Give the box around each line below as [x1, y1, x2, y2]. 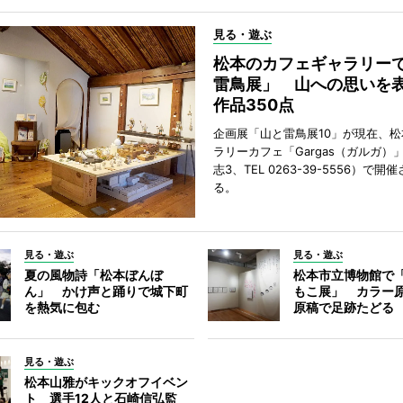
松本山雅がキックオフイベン [23, 374, 188, 390]
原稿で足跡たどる [293, 300, 395, 315]
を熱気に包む [23, 300, 100, 315]
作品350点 [212, 95, 294, 114]
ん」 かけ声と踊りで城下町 [23, 283, 188, 299]
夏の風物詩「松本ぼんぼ [23, 267, 163, 282]
